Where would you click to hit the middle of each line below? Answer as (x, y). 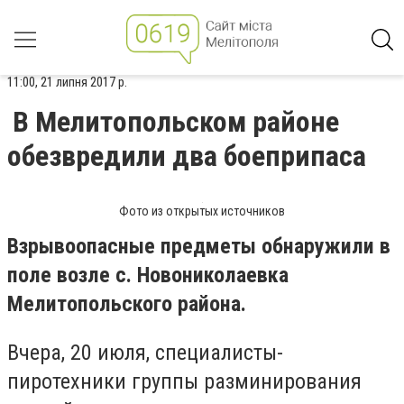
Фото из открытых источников (202, 211)
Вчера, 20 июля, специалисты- (145, 352)
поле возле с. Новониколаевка (148, 275)
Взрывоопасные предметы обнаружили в (199, 246)
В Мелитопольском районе (176, 122)
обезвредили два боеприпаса (187, 156)
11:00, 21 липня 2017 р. (67, 82)
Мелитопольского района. (127, 304)
